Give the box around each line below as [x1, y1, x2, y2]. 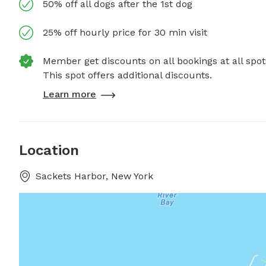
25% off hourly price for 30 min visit [43, 27, 207, 39]
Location [19, 142, 79, 159]
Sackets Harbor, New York [36, 170, 153, 182]
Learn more [43, 88, 96, 100]
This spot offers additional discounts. [43, 69, 212, 81]
